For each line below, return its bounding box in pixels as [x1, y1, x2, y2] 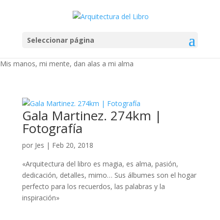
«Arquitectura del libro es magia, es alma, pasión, [22, 159, 178, 168]
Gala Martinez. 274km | [22, 106, 162, 124]
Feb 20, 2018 [52, 140, 93, 150]
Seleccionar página [27, 35, 94, 45]
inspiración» [22, 192, 59, 202]
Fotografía [22, 119, 82, 137]
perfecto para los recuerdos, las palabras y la [22, 181, 165, 191]
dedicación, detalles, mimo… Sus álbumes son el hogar [22, 170, 196, 180]
